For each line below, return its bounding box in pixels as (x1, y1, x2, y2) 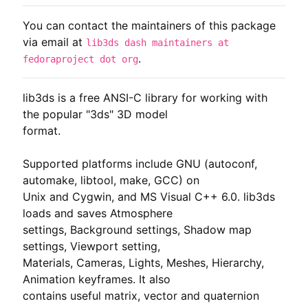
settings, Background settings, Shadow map (22, 222, 252, 236)
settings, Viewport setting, (22, 239, 160, 253)
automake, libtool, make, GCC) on (22, 173, 199, 187)
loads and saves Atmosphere (22, 206, 173, 220)
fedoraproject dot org (22, 53, 138, 65)
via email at (22, 34, 86, 49)
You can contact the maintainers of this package (22, 18, 276, 32)
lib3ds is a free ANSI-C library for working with (22, 90, 267, 104)
